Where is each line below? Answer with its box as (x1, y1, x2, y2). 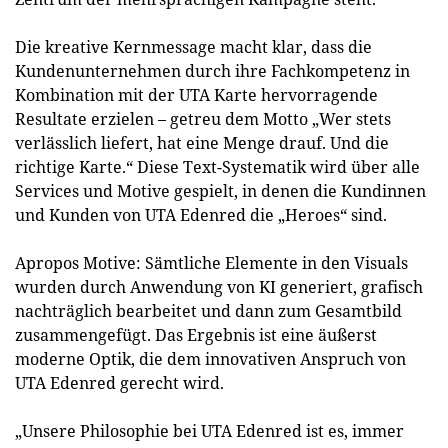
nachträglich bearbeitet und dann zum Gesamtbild (15, 300, 402, 322)
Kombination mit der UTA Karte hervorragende (15, 84, 378, 106)
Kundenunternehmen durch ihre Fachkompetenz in (15, 60, 410, 82)
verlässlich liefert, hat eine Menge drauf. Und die (15, 132, 389, 154)
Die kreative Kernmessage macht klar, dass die (15, 36, 372, 58)
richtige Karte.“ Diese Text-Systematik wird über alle (15, 156, 420, 178)
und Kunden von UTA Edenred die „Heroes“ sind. (15, 204, 387, 226)
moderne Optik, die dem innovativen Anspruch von (15, 348, 406, 370)
